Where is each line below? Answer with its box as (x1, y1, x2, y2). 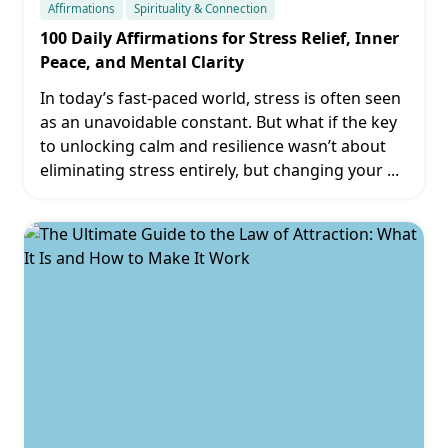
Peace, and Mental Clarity (40, 51, 244, 73)
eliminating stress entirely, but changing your (40, 159, 383, 181)
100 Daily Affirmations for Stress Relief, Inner (40, 27, 399, 49)
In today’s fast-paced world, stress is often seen (40, 87, 401, 109)
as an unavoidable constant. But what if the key (40, 111, 397, 133)
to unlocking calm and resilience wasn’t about (40, 135, 386, 157)
